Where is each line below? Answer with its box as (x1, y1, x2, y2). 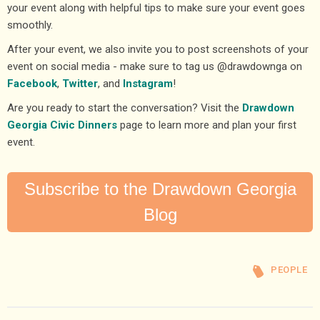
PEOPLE (271, 264, 307, 275)
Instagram (123, 76, 173, 90)
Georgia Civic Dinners (7, 118, 117, 131)
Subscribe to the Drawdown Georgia (24, 179, 296, 199)
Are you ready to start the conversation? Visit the (7, 101, 242, 114)
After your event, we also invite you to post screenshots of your (7, 42, 309, 56)
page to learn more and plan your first (117, 118, 296, 131)
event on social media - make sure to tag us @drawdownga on (7, 59, 302, 73)
